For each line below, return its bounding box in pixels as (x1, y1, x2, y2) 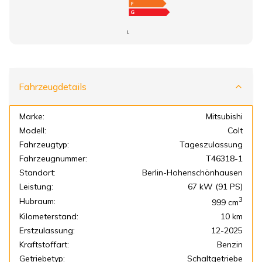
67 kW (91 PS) (188, 181, 243, 192)
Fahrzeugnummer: (19, 153, 87, 164)
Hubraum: (19, 196, 56, 207)
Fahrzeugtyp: (19, 139, 69, 150)
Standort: (19, 167, 56, 178)
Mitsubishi (206, 111, 243, 122)
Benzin (217, 239, 243, 250)
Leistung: (19, 181, 53, 192)
